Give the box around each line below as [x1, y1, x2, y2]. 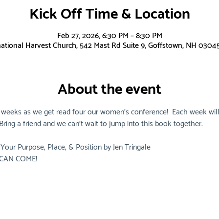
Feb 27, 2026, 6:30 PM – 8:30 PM [57, 29, 162, 43]
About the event [58, 77, 161, 102]
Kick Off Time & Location [29, 2, 190, 26]
